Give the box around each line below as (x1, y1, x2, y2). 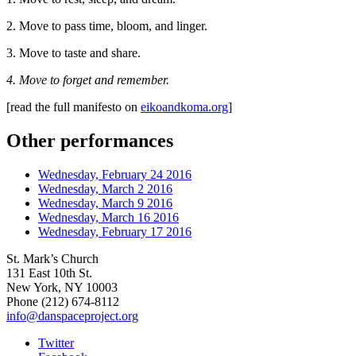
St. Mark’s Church (6, 251, 99, 265)
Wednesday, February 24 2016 (38, 167, 192, 181)
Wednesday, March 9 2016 (38, 195, 172, 210)
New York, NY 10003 (6, 280, 118, 294)
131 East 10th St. (6, 265, 92, 280)
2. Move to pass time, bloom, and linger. (6, 19, 207, 33)
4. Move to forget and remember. (6, 73, 169, 87)
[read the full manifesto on (6, 100, 141, 114)
